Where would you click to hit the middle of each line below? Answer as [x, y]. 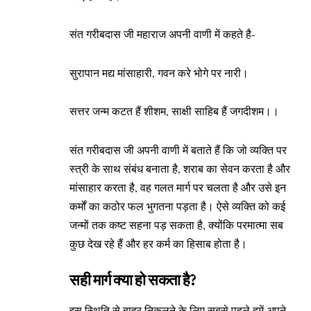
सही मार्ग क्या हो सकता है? [133, 280]
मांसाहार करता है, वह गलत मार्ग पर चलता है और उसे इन [178, 187]
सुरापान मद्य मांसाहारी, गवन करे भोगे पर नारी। [159, 72]
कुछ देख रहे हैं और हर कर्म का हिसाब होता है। [162, 243]
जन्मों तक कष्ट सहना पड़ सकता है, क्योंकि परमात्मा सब [176, 224]
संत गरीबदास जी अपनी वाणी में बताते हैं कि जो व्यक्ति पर [178, 149]
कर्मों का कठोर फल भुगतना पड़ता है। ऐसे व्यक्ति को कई [177, 205]
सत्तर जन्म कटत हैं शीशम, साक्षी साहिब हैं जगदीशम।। [174, 111]
